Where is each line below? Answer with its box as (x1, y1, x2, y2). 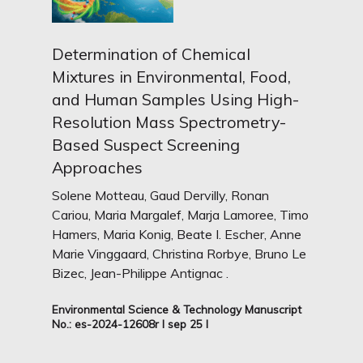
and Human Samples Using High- (52, 89, 300, 109)
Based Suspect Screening (52, 135, 241, 155)
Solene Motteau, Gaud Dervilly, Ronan (52, 187, 270, 203)
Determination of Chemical (52, 44, 251, 64)
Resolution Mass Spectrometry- (52, 112, 287, 132)
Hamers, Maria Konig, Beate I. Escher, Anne (52, 226, 302, 242)
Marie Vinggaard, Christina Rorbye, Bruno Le (52, 246, 307, 262)
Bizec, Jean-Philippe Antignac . (52, 265, 229, 281)
